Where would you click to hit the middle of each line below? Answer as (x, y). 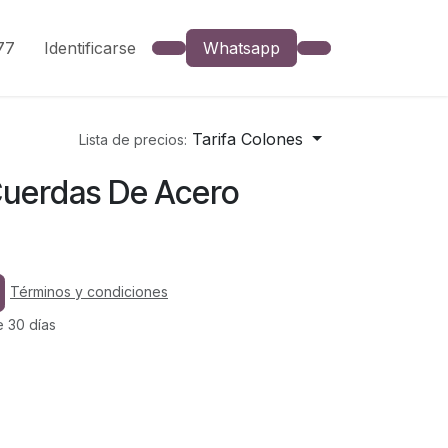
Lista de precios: (133, 139)
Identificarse (90, 48)
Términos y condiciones (89, 292)
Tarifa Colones (248, 139)
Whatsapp (241, 48)
